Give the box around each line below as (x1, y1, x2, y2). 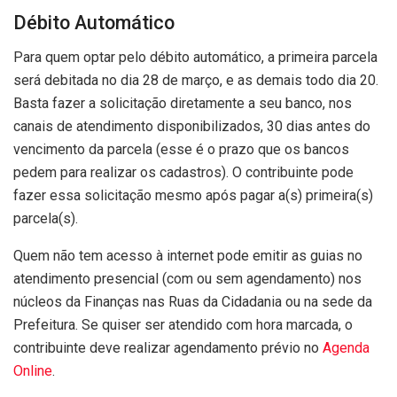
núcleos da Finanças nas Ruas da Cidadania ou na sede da (13, 292, 372, 310)
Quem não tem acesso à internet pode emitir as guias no (13, 246, 362, 264)
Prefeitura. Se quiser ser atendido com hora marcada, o (13, 315, 353, 333)
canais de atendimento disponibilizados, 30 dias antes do (13, 117, 370, 135)
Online (13, 362, 52, 379)
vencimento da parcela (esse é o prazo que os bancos (13, 140, 349, 158)
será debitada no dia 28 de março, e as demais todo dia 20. (13, 71, 378, 89)
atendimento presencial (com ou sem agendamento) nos (13, 269, 362, 287)
